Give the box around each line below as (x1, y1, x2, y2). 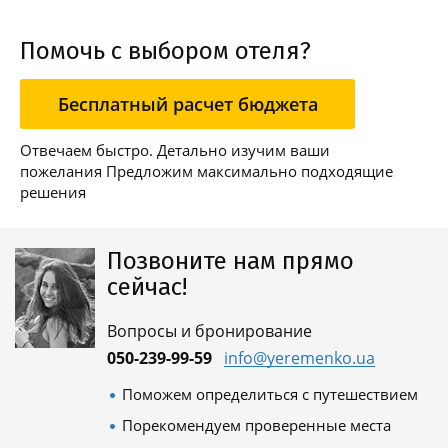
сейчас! (107, 273, 187, 301)
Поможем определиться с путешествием (122, 384, 418, 404)
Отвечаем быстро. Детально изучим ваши (20, 140, 330, 160)
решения (20, 182, 86, 202)
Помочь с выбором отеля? (20, 37, 311, 65)
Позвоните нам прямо (107, 247, 354, 275)
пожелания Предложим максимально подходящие (20, 161, 393, 181)
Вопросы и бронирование (107, 320, 312, 342)
